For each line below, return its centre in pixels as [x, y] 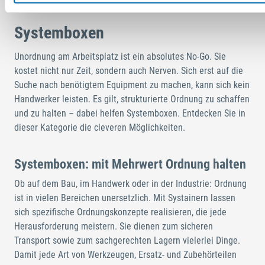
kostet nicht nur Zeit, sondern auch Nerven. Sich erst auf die [129, 70]
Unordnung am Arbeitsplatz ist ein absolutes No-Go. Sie [120, 56]
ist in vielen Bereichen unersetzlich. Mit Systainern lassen [125, 198]
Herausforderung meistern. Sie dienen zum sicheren [114, 227]
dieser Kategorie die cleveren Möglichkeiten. [100, 127]
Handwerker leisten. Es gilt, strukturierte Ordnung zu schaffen [132, 99]
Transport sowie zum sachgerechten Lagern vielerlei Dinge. [127, 241]
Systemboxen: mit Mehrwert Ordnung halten [130, 164]
